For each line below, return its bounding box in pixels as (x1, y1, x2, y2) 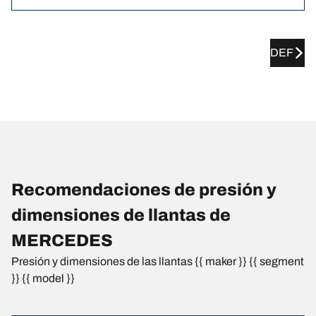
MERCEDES (11, 231, 113, 250)
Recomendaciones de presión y (11, 181, 276, 200)
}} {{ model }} (11, 272, 75, 285)
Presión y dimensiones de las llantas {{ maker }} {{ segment (11, 255, 304, 268)
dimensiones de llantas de (11, 206, 231, 225)
